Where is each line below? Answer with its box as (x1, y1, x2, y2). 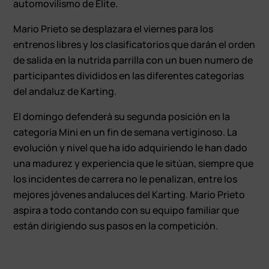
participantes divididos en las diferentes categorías (13, 68, 244, 82)
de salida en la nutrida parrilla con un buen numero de (13, 53, 253, 67)
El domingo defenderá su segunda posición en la (13, 109, 231, 123)
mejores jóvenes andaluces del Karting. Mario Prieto (13, 187, 246, 201)
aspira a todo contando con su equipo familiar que (13, 203, 240, 217)
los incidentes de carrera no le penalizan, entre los (13, 172, 238, 186)
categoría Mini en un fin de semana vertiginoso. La (13, 125, 238, 139)
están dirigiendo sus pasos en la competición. (13, 219, 219, 232)
